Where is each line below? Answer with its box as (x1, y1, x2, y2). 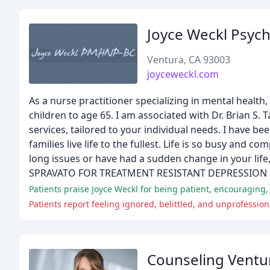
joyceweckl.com (147, 67, 219, 81)
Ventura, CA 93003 (147, 53, 230, 66)
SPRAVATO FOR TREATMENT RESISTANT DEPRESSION (29, 166, 267, 180)
